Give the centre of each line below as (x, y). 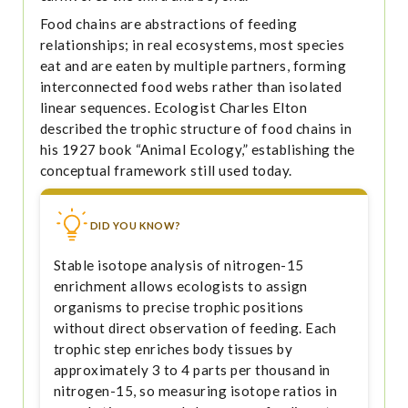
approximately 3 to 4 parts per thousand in (192, 369)
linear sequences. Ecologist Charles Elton (173, 108)
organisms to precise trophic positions (178, 306)
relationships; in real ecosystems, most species (192, 45)
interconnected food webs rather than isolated (191, 87)
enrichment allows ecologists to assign (180, 286)
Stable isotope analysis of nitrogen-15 (178, 265)
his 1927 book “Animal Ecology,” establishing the (197, 150)
